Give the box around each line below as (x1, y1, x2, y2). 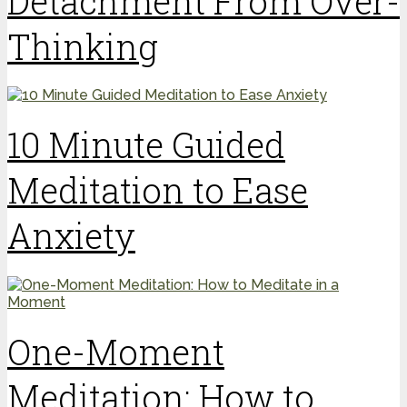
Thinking (7, 23, 158, 69)
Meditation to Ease (7, 167, 308, 213)
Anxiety (7, 213, 135, 259)
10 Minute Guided (7, 122, 285, 168)
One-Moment (7, 329, 224, 375)
